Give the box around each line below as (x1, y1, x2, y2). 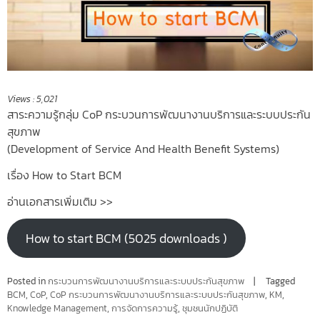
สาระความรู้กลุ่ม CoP (7, 105, 102, 123)
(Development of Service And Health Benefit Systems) (7, 139, 279, 157)
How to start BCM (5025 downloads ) (25, 229, 227, 249)
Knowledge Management (7, 301, 107, 316)
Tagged (266, 274, 295, 289)
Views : (7, 91, 34, 106)
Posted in (7, 274, 48, 289)
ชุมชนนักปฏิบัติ (182, 301, 238, 316)
